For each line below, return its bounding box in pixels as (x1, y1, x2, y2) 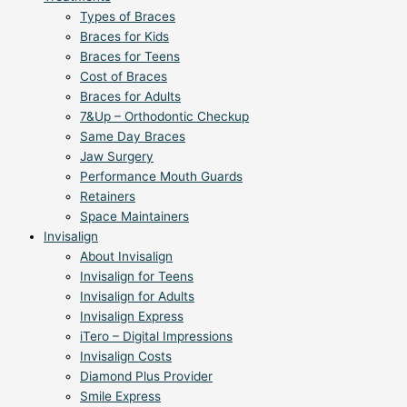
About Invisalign (80, 248, 173, 263)
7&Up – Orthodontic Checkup (80, 108, 249, 124)
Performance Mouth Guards (80, 168, 243, 184)
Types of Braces (80, 8, 175, 24)
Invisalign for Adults (80, 288, 194, 303)
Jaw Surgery (80, 148, 154, 164)
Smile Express (80, 388, 161, 403)
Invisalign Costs (80, 348, 172, 363)
